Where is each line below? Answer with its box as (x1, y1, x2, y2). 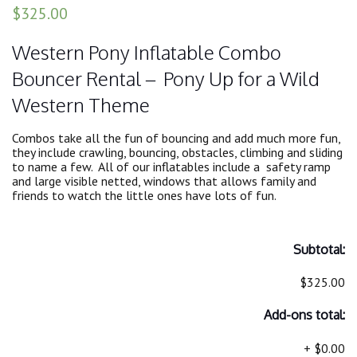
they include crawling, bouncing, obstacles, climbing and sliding (12, 143, 343, 160)
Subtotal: (293, 241, 345, 257)
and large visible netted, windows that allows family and (12, 172, 316, 189)
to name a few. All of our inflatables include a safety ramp (12, 158, 331, 175)
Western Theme (12, 92, 150, 117)
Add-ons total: (264, 307, 345, 324)
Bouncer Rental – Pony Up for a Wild (12, 65, 320, 91)
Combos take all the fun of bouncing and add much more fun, (12, 129, 340, 146)
